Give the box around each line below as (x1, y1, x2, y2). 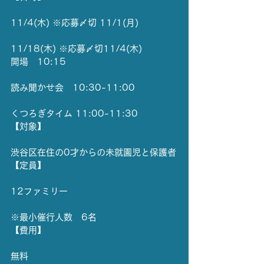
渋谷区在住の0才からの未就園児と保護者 (11, 148, 176, 157)
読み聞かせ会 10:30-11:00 (11, 83, 135, 92)
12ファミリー (11, 187, 68, 196)
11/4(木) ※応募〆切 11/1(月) (11, 18, 138, 27)
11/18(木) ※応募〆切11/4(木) (11, 44, 142, 53)
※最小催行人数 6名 (11, 213, 97, 222)
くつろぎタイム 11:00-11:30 (11, 109, 138, 118)
